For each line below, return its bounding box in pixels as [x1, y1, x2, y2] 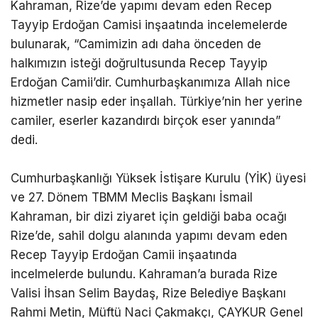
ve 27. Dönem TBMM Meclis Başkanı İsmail [11, 197, 253, 212]
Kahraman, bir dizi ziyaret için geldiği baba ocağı [11, 216, 287, 231]
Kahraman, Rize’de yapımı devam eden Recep [11, 5, 272, 20]
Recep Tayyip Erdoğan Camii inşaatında [11, 254, 237, 269]
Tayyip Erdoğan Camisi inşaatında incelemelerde [11, 24, 287, 39]
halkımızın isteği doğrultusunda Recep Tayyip [11, 62, 268, 77]
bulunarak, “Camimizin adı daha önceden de [11, 43, 261, 58]
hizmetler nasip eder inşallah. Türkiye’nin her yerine [11, 101, 302, 116]
